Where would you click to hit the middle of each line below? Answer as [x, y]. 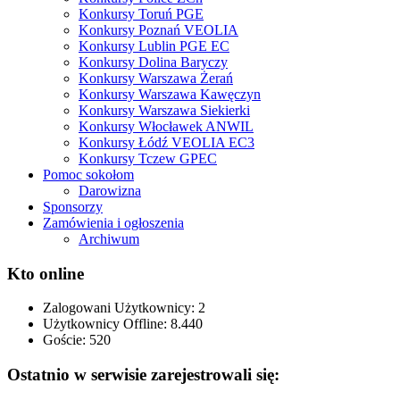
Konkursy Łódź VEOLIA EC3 [167, 143]
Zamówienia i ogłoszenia [113, 223]
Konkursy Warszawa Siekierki [164, 111]
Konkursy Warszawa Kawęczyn [170, 95]
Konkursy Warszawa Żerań [156, 79]
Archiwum [109, 239]
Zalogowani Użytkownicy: [121, 308]
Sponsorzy [73, 207]
